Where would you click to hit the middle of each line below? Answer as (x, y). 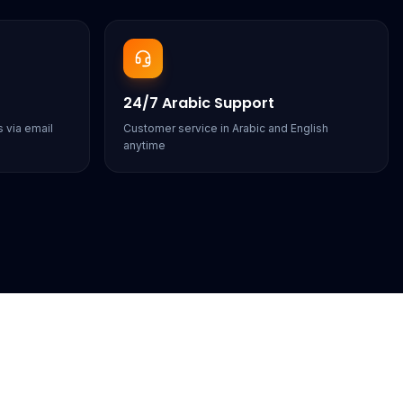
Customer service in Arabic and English (226, 128)
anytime (144, 145)
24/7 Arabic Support (199, 103)
